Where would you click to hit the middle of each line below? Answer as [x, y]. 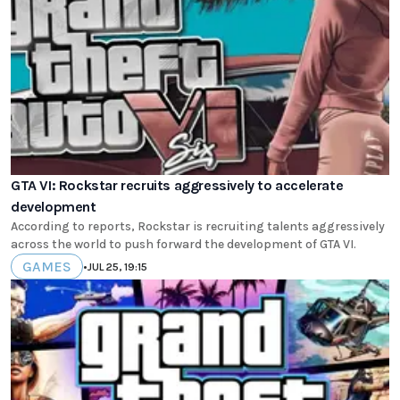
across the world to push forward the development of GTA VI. [183, 245]
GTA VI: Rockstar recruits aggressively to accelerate [177, 186]
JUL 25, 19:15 [117, 267]
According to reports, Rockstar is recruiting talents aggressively [198, 227]
